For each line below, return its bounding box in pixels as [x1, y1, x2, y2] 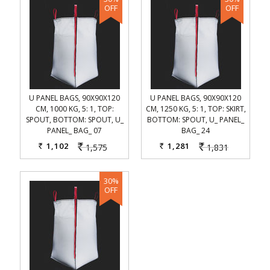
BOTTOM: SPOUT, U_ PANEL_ [147, 115, 244, 125]
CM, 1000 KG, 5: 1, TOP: [35, 104, 114, 114]
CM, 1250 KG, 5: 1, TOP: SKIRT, [145, 104, 246, 114]
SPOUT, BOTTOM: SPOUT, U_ [25, 115, 124, 125]
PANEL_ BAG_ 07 [47, 125, 102, 136]
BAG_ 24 [181, 125, 210, 136]
